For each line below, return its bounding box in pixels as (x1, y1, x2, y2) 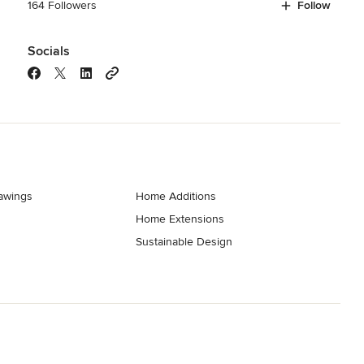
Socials (27, 42, 70, 59)
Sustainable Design (136, 234, 233, 249)
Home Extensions (136, 211, 225, 226)
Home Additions (136, 188, 217, 203)
